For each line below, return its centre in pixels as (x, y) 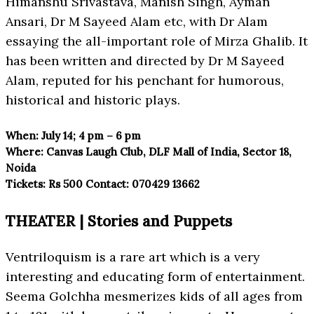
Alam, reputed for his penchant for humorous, (145, 80)
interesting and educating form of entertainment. (155, 276)
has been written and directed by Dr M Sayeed (145, 60)
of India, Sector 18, (243, 151)
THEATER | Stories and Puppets (119, 221)
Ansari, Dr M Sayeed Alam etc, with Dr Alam (137, 21)
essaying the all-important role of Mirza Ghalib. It (157, 41)
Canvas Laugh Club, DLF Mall (119, 151)
